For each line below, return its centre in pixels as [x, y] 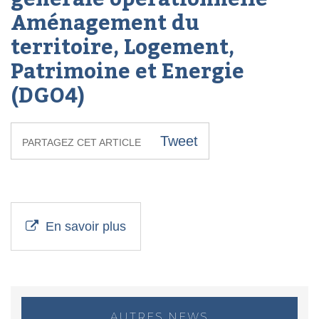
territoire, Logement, [122, 47]
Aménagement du [105, 23]
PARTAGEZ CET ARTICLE [82, 142]
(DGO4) [48, 96]
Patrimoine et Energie [127, 72]
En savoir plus [86, 226]
